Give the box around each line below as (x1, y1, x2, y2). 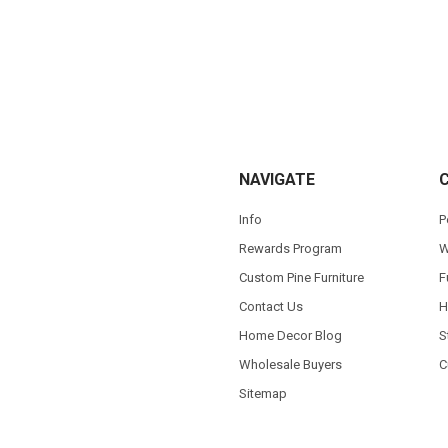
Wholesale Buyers (238, 356, 342, 372)
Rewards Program (238, 240, 342, 256)
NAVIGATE (238, 170, 315, 190)
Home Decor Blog (238, 327, 342, 343)
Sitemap (238, 385, 287, 401)
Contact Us (238, 298, 303, 314)
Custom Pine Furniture (238, 269, 364, 285)
